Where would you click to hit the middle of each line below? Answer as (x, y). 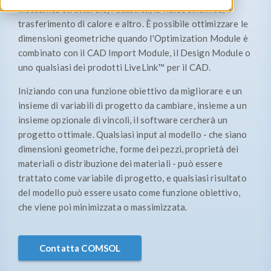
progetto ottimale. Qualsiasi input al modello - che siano (133, 134)
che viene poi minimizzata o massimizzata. (103, 207)
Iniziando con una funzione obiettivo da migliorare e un (130, 91)
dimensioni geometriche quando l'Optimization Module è (133, 38)
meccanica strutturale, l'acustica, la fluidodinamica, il (125, 9)
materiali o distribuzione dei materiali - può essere (120, 163)
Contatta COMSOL (80, 248)
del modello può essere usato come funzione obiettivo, (129, 192)
